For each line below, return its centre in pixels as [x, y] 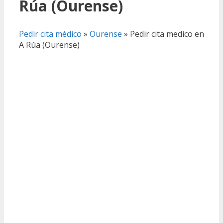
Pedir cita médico [50, 34]
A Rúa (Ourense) [49, 45]
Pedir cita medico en [167, 34]
